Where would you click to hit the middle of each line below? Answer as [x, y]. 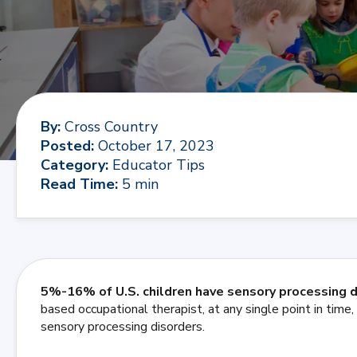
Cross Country [111, 127]
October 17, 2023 [156, 146]
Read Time [78, 184]
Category [73, 165]
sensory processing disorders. [123, 327]
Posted [66, 146]
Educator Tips [159, 165]
